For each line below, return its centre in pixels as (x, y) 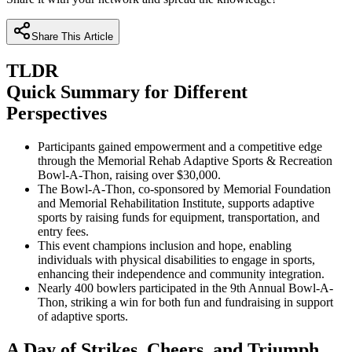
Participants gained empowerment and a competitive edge (180, 147)
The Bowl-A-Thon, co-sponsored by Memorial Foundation (184, 189)
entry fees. (63, 232)
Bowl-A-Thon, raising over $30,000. (129, 175)
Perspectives (57, 114)
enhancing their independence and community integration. (181, 274)
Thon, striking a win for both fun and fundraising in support (185, 302)
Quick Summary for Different (127, 92)
